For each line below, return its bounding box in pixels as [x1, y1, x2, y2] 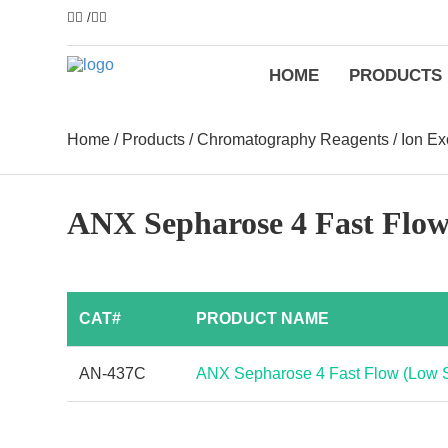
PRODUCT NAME [196, 310, 330, 327]
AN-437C [79, 365, 147, 382]
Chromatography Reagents [197, 131, 390, 148]
